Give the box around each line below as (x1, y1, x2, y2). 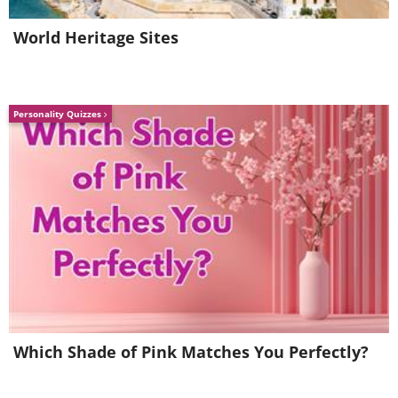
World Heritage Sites (13, 26, 179, 48)
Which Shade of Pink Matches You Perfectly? (13, 340, 369, 362)
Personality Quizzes (13, 107, 104, 120)
